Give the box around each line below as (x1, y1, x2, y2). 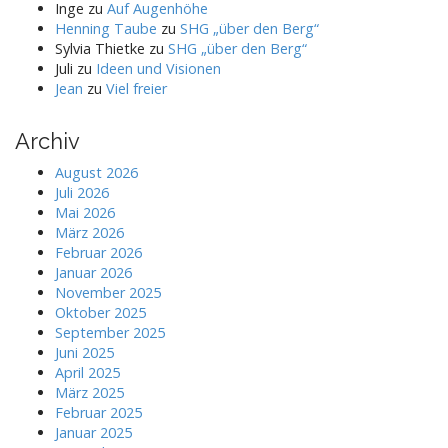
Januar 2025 (55, 422, 132, 442)
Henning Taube (55, 18, 157, 38)
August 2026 (55, 162, 138, 182)
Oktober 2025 (55, 302, 146, 322)
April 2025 (55, 362, 120, 382)
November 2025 (55, 282, 161, 302)
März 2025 (55, 382, 124, 402)
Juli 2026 (55, 182, 109, 202)
